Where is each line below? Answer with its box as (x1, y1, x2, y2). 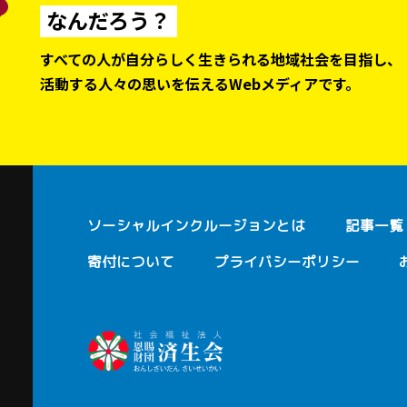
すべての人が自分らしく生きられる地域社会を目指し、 (40, 47, 402, 70)
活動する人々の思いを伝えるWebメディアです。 (40, 72, 361, 94)
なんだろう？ (46, 4, 172, 35)
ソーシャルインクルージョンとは (87, 215, 306, 236)
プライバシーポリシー (213, 252, 360, 273)
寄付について (87, 252, 175, 273)
